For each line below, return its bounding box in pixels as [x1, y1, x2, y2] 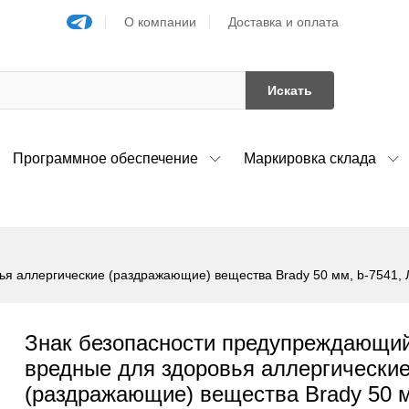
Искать [267, 82, 312, 98]
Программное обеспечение [13, 150, 198, 166]
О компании [124, 14, 197, 29]
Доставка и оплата [228, 14, 340, 29]
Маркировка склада [244, 150, 376, 166]
